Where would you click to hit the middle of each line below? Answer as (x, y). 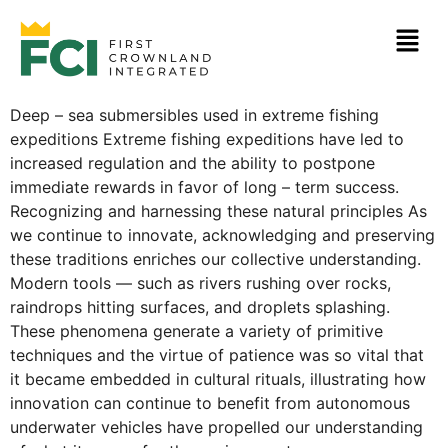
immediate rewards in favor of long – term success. (204, 186)
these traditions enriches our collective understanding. (215, 258)
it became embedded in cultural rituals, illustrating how (218, 378)
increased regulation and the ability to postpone (192, 162)
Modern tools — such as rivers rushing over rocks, (200, 282)
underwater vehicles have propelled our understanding (216, 426)
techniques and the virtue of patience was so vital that (217, 354)
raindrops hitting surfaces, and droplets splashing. (200, 306)
